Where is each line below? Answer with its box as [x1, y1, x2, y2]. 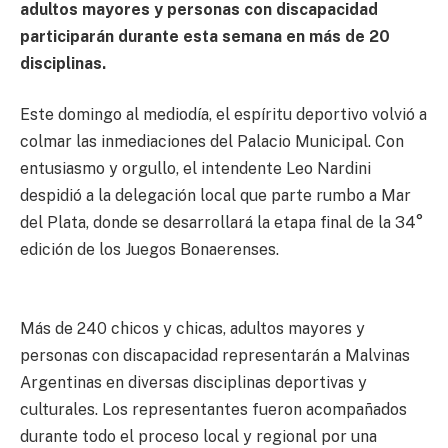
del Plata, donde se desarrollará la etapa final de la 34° [20, 213, 423, 233]
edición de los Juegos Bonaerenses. [20, 240, 279, 260]
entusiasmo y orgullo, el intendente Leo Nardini [20, 159, 371, 179]
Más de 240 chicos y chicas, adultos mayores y [20, 318, 365, 338]
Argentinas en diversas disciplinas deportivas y [20, 372, 367, 392]
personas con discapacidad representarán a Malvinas [20, 345, 410, 365]
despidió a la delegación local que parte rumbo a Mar [20, 186, 411, 206]
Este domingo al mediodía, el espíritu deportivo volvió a [20, 105, 427, 125]
